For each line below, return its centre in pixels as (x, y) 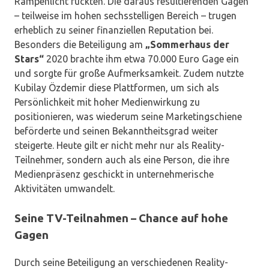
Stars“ (29, 59)
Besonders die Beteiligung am (80, 45)
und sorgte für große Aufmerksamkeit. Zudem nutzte (129, 74)
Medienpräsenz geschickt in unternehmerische (114, 174)
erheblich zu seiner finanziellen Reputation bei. (114, 30)
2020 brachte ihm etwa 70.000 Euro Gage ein (141, 59)
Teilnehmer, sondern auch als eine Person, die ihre (122, 160)
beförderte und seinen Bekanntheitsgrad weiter (116, 131)
